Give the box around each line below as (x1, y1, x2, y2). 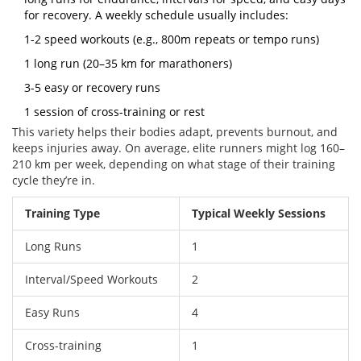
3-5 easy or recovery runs (24, 80, 160, 96)
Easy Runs (25, 305, 80, 321)
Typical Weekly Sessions (192, 205, 326, 222)
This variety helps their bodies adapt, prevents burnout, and (12, 124, 338, 140)
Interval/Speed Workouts (25, 272, 158, 288)
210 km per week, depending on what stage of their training (12, 156, 335, 172)
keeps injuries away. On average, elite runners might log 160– (12, 140, 345, 156)
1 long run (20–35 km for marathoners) (24, 56, 232, 72)
